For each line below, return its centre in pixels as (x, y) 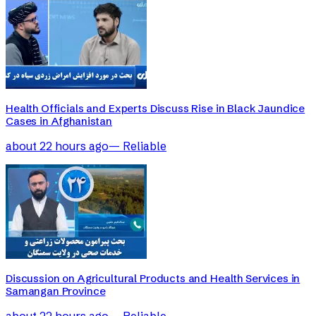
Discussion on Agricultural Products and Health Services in (153, 278)
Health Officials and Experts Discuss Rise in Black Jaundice (156, 108)
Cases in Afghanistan (59, 121)
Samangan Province (56, 291)
